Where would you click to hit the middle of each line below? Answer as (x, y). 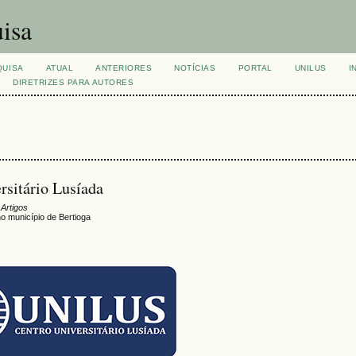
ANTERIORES (124, 68)
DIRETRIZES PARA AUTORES (74, 82)
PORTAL (255, 68)
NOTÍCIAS (195, 68)
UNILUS (310, 68)
